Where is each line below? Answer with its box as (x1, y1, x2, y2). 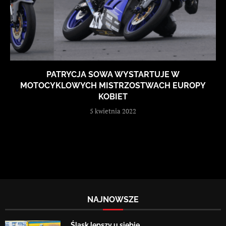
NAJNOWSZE (87, 194, 139, 204)
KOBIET (98, 91, 128, 101)
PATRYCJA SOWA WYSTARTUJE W (46, 69, 180, 79)
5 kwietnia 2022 (90, 106, 136, 116)
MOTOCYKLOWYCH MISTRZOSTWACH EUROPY (20, 80, 206, 90)
